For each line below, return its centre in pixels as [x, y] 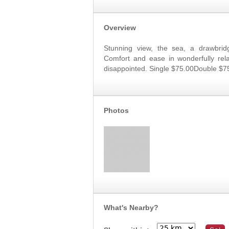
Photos [116, 110]
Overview [120, 28]
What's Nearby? [131, 207]
